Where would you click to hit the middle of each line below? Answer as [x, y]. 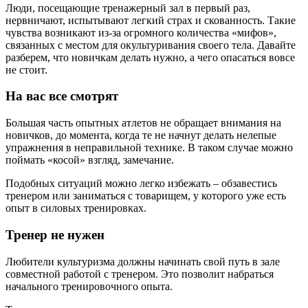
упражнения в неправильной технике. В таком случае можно [149, 148]
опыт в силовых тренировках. [76, 208]
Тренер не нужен [55, 234]
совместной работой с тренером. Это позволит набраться [140, 274]
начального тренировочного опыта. [89, 286]
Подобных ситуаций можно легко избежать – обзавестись [141, 184]
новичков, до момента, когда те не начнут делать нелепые [141, 135]
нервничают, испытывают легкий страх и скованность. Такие [151, 20]
